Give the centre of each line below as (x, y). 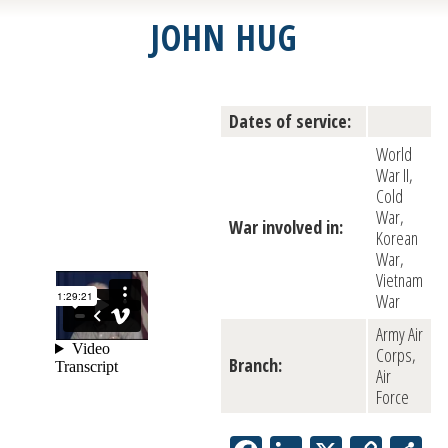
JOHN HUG (224, 38)
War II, (394, 175)
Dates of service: (290, 121)
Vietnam (399, 280)
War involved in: (286, 227)
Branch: (255, 365)
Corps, (396, 355)
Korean (397, 238)
